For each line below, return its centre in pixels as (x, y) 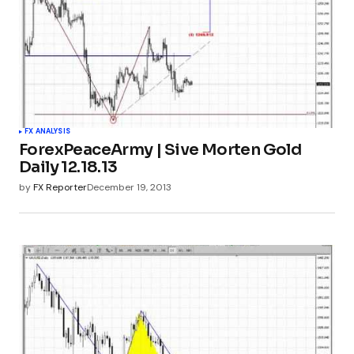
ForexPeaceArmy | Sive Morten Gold (160, 150)
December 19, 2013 (129, 188)
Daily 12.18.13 (68, 168)
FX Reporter (60, 188)
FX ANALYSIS (47, 132)
